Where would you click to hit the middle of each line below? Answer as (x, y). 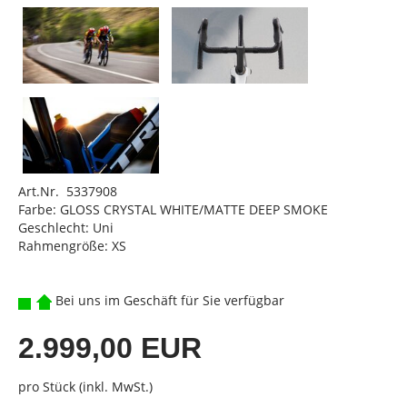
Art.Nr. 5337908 (68, 192)
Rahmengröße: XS (72, 246)
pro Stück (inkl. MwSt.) (85, 387)
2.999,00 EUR (110, 348)
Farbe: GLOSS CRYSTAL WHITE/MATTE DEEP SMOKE (173, 210)
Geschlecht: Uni (66, 228)
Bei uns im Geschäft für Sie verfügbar (168, 301)
